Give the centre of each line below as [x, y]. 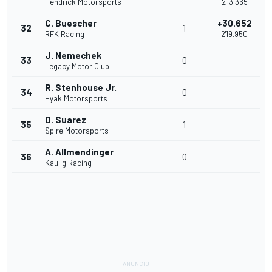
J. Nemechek [73, 56]
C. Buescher [71, 23]
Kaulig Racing [68, 163]
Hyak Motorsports [76, 99]
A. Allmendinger [79, 152]
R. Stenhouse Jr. [81, 88]
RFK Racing [65, 34]
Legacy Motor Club [77, 66]
